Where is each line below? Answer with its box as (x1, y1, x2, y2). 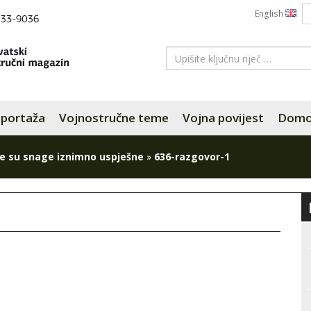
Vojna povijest (183, 110, 264, 126)
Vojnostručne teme (59, 110, 169, 126)
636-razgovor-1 (154, 150, 230, 163)
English (255, 8, 285, 19)
